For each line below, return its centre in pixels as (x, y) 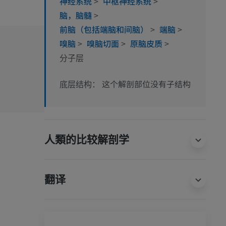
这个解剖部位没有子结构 (146, 84)
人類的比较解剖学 (87, 140)
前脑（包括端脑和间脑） (105, 30)
